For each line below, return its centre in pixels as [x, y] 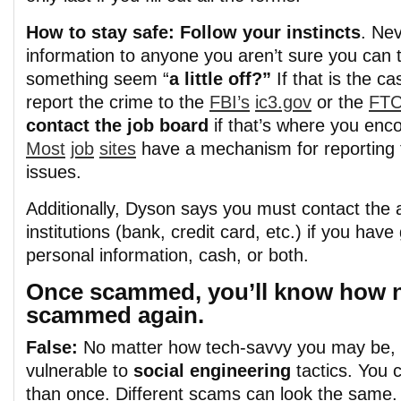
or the [340, 102]
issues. [54, 172]
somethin [62, 79]
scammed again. [115, 315]
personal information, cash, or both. [167, 255]
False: [52, 347]
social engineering [212, 371]
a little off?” [220, 79]
